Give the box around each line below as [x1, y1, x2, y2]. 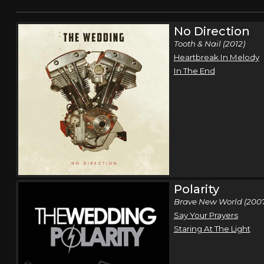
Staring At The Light [173, 223, 250, 233]
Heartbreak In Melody [173, 52, 259, 62]
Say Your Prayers [173, 210, 238, 220]
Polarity [173, 181, 219, 196]
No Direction [173, 24, 250, 38]
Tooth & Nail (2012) [173, 39, 245, 48]
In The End [173, 66, 215, 75]
